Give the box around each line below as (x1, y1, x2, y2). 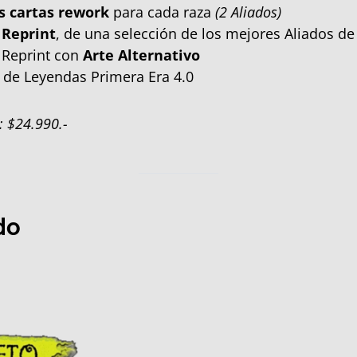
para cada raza (113, 2, 215, 22)
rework (58, 2, 113, 22)
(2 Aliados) (215, 2, 281, 22)
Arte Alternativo (83, 45, 200, 65)
